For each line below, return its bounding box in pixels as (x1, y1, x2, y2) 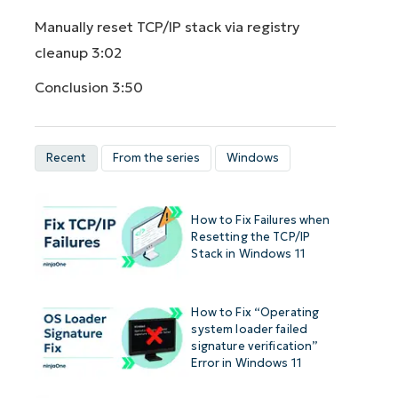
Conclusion (35, 77, 113, 96)
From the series (113, 150, 201, 166)
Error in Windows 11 (191, 355, 302, 371)
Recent (46, 150, 87, 166)
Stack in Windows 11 (191, 245, 306, 261)
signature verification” (191, 338, 319, 354)
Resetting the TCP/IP (191, 228, 311, 244)
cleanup (35, 43, 92, 61)
